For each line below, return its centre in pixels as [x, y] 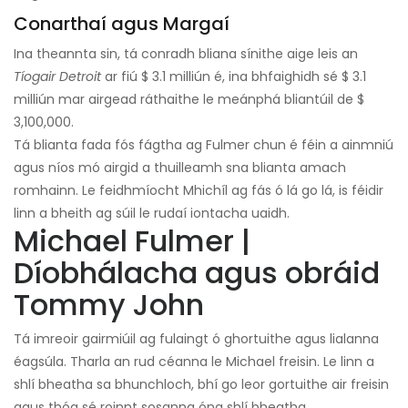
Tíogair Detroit [57, 77]
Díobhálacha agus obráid [197, 273]
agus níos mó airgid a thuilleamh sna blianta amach [180, 168]
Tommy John [109, 305]
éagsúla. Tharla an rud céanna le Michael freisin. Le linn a [194, 362]
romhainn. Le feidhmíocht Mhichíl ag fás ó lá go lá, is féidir [199, 191]
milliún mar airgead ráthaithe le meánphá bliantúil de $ [189, 100]
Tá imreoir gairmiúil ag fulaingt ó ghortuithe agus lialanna [196, 339]
